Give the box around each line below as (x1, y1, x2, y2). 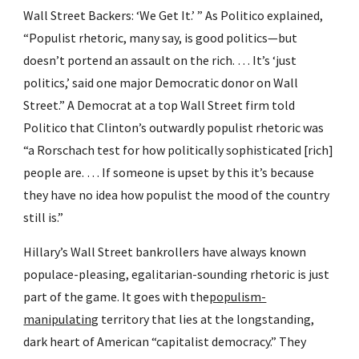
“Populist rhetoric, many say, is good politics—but (23, 30, 298, 46)
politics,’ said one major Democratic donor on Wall (23, 75, 299, 91)
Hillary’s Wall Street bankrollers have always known (23, 244, 307, 260)
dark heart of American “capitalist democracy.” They (23, 333, 307, 349)
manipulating (23, 311, 99, 327)
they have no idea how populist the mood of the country (23, 187, 330, 203)
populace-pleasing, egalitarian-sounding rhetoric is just (23, 266, 330, 282)
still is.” (23, 209, 64, 225)
